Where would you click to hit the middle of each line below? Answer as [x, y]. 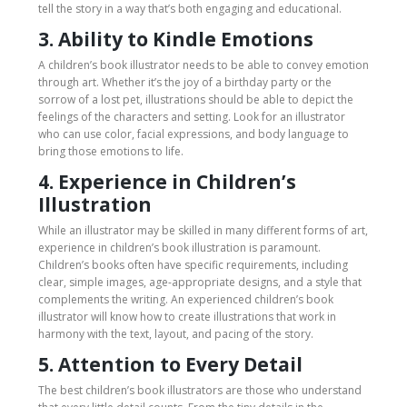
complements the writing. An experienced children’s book [186, 299]
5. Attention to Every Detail [170, 364]
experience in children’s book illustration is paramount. [179, 247]
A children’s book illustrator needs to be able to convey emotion [203, 65]
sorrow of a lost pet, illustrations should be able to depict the [196, 99]
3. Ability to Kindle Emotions [176, 39]
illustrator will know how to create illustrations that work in [187, 316]
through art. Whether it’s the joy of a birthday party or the [185, 82]
